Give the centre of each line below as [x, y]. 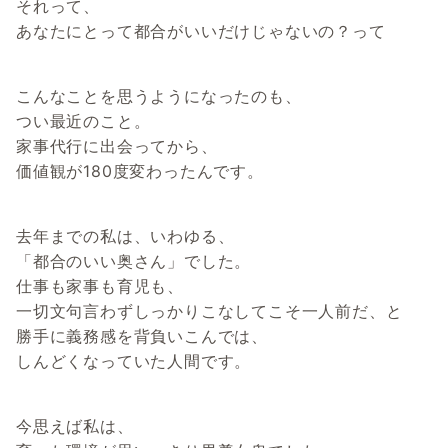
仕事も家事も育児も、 [100, 286]
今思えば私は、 [75, 426]
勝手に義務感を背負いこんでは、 [142, 336]
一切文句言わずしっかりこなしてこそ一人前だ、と [209, 311]
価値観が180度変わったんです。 [140, 171]
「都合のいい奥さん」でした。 [134, 261]
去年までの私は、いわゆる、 [125, 236]
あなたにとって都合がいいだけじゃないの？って [201, 31]
